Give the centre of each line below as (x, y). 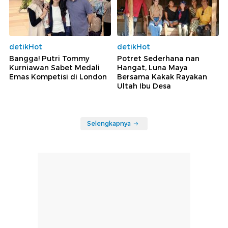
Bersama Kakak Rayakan (162, 77)
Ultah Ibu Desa (144, 86)
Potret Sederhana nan (158, 59)
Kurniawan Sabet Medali (54, 68)
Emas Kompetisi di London (58, 77)
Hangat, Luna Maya (152, 68)
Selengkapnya (109, 124)
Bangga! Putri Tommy (49, 59)
